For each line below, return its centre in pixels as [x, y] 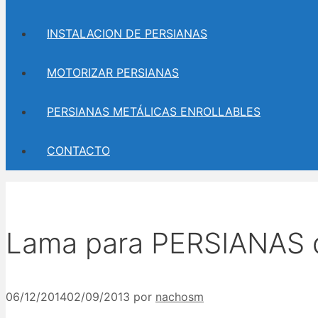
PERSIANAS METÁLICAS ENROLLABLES [154, 111]
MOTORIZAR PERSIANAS [113, 72]
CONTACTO [78, 150]
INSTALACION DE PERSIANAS [127, 33]
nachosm [180, 297]
